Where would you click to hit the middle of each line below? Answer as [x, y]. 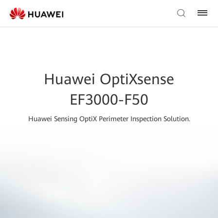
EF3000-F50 [109, 100]
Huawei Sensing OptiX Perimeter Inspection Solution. [109, 119]
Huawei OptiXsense [109, 79]
